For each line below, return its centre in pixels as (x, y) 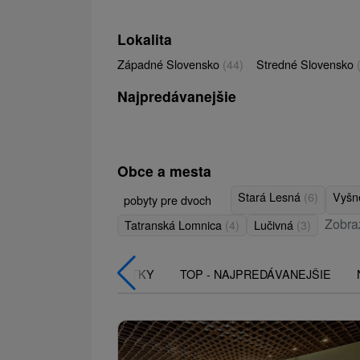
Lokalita (145, 39)
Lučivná (275, 225)
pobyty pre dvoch (168, 199)
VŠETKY (131, 274)
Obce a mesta (164, 170)
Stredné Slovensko (307, 63)
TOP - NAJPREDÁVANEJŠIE (256, 274)
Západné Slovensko (170, 63)
